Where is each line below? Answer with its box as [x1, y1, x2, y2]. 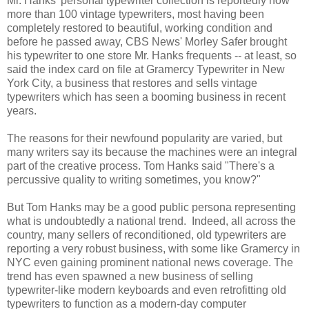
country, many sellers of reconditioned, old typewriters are [7, 228, 286, 241]
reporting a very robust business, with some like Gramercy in [7, 242, 300, 255]
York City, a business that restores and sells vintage [7, 77, 257, 89]
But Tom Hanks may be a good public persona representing [7, 201, 296, 213]
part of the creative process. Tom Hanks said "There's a [7, 159, 275, 172]
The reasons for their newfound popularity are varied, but [7, 132, 282, 144]
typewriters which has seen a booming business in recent [7, 90, 286, 103]
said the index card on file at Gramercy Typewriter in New [7, 63, 285, 75]
